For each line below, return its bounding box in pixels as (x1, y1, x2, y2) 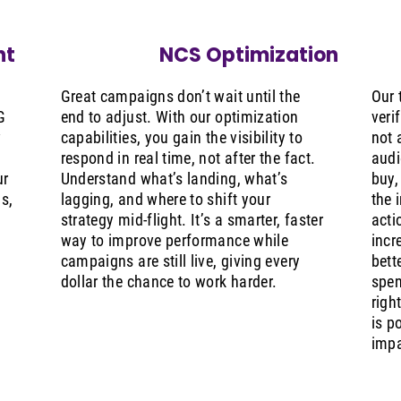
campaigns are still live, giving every (60, 252, 301, 271)
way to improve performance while (60, 231, 289, 251)
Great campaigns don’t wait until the (60, 87, 301, 107)
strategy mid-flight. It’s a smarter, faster (60, 210, 324, 230)
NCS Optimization (158, 41, 338, 70)
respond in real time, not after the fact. (60, 149, 316, 168)
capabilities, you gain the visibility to (60, 128, 303, 148)
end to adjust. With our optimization (60, 107, 299, 127)
